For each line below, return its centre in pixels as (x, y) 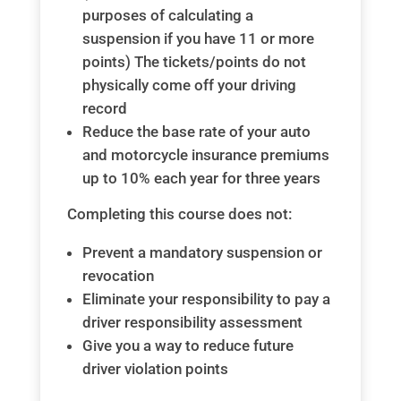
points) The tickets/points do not (194, 62)
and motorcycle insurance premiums (205, 155)
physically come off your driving (189, 85)
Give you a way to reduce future (188, 346)
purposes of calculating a (167, 16)
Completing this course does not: (179, 214)
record (104, 109)
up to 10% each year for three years (201, 179)
